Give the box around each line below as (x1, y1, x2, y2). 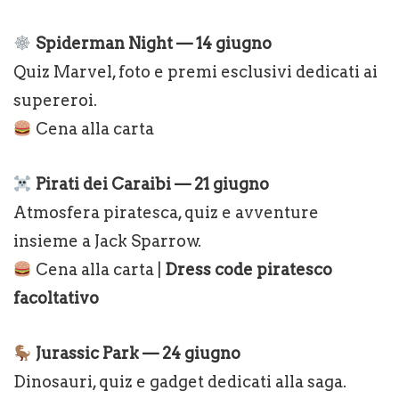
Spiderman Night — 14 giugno (31, 34, 272, 53)
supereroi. (13, 91, 97, 110)
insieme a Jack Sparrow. (13, 232, 201, 250)
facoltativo (13, 289, 99, 307)
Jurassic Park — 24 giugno (35, 344, 240, 362)
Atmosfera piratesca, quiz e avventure (13, 203, 319, 222)
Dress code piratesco (164, 260, 332, 279)
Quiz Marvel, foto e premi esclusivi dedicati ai (13, 62, 378, 81)
